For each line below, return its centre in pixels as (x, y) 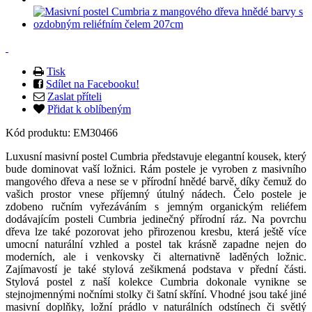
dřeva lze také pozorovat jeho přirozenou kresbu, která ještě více (156, 231)
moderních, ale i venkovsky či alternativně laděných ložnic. (156, 256)
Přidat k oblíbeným (89, 109)
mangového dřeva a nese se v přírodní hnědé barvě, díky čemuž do (156, 181)
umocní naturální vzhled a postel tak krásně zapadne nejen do (156, 244)
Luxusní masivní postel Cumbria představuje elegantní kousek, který (156, 156)
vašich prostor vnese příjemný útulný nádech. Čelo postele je (156, 194)
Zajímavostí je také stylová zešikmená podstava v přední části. (156, 269)
